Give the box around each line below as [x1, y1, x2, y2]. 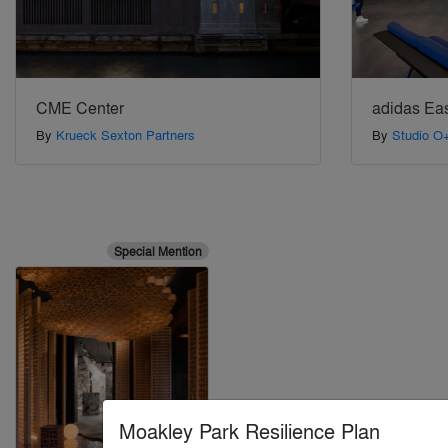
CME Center [36, 96, 124, 120]
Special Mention [113, 242, 202, 261]
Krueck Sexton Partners [56, 125, 195, 145]
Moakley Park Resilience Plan [119, 416, 380, 445]
